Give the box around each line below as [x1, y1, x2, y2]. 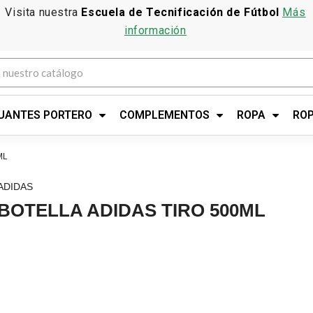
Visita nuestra [5, 6, 82, 19]
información [124, 24, 187, 37]
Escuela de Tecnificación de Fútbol [81, 6, 283, 19]
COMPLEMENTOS [119, 108, 210, 122]
